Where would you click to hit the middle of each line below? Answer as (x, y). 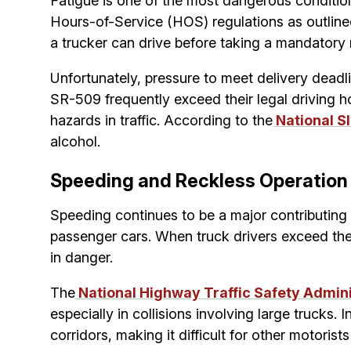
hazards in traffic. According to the (161, 120)
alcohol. (75, 141)
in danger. (81, 257)
